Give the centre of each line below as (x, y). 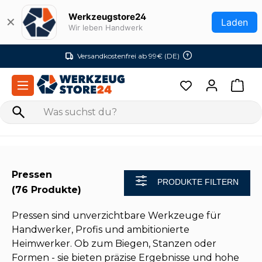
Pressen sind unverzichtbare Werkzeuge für (116, 216)
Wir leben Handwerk (106, 27)
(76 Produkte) (46, 190)
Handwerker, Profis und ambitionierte (101, 230)
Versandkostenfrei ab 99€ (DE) (128, 56)
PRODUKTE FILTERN (198, 182)
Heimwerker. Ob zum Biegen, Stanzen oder (114, 244)
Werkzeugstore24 (107, 17)
